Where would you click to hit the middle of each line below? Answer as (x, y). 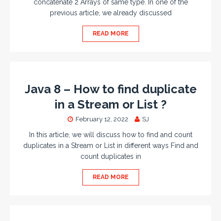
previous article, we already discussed (110, 13)
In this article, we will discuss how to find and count (110, 135)
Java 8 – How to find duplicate (110, 89)
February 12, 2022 (102, 119)
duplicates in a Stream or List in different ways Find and (110, 146)
